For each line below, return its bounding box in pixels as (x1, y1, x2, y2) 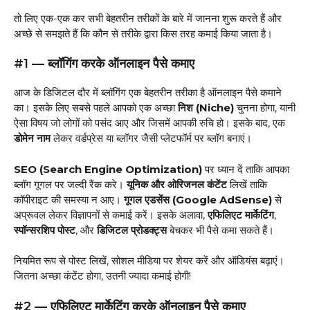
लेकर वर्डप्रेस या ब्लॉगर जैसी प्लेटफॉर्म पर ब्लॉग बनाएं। (51, 131, 252, 145)
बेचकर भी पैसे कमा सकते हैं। (167, 223, 274, 237)
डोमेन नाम (14, 131, 51, 145)
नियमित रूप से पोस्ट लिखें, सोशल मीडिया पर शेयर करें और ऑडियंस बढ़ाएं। (14, 254, 284, 268)
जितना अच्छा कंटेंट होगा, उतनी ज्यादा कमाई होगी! (14, 269, 194, 283)
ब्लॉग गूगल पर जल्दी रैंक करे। (14, 177, 127, 191)
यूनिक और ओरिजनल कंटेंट (127, 177, 227, 191)
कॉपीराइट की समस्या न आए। (14, 192, 124, 206)
